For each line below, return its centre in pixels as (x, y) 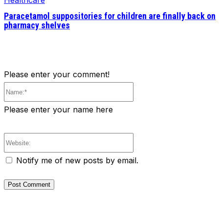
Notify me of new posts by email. (77, 161)
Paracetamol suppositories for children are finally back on (110, 16)
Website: (148, 141)
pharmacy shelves (37, 25)
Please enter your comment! (57, 75)
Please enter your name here (58, 110)
